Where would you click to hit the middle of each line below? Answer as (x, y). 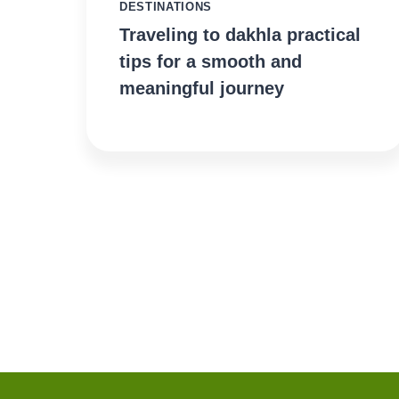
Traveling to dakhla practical (240, 35)
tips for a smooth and (211, 62)
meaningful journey (202, 89)
